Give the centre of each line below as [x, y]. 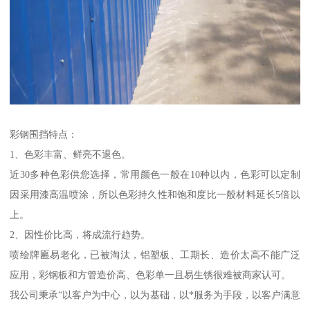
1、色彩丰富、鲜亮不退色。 [72, 154]
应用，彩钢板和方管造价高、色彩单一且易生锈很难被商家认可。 [151, 274]
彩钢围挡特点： [44, 134]
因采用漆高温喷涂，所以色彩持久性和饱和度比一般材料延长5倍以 [155, 194]
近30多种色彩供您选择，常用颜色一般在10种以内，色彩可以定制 [155, 174]
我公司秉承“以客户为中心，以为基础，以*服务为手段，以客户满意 [155, 294]
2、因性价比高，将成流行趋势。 [82, 234]
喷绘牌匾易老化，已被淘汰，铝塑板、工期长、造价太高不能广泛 [155, 254]
